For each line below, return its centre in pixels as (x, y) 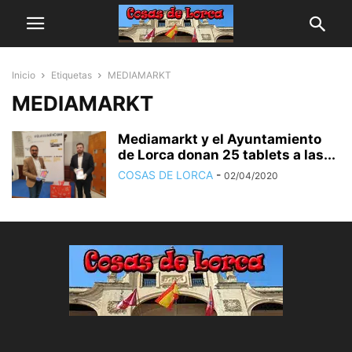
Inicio (24, 75)
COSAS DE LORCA (165, 175)
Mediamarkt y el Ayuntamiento (220, 139)
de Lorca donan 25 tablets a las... (227, 155)
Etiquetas (71, 75)
